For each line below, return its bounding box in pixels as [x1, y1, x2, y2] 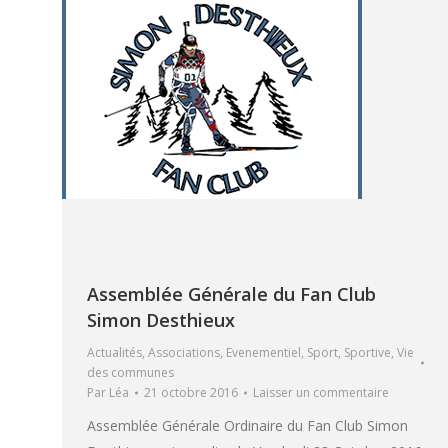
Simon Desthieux [87, 307, 235, 332]
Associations [148, 343, 220, 361]
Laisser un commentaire [253, 383, 389, 401]
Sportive [344, 343, 391, 361]
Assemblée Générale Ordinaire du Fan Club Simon [87, 415, 408, 435]
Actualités [87, 343, 142, 361]
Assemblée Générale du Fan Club [87, 281, 376, 306]
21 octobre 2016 [144, 383, 238, 401]
